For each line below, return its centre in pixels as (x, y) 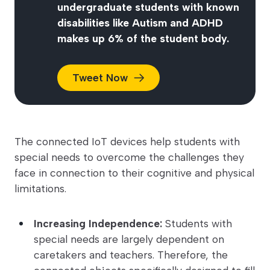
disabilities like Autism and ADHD (140, 23)
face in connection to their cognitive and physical (134, 173)
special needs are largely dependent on (129, 239)
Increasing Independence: (98, 224)
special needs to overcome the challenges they (129, 157)
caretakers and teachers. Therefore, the (131, 255)
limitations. (40, 189)
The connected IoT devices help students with (127, 142)
